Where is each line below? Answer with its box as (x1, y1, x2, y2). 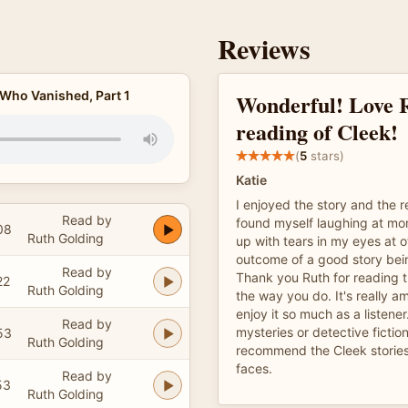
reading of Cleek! (236, 116, 398, 148)
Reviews (218, 28, 311, 68)
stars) (307, 148, 344, 163)
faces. (236, 361, 272, 376)
